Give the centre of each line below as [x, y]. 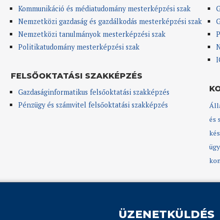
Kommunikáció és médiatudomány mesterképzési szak [104, 9]
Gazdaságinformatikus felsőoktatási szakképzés [94, 92]
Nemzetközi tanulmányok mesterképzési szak [92, 34]
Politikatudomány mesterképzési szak [79, 47]
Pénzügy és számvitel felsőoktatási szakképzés [93, 105]
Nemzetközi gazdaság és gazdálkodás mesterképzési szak [110, 22]
